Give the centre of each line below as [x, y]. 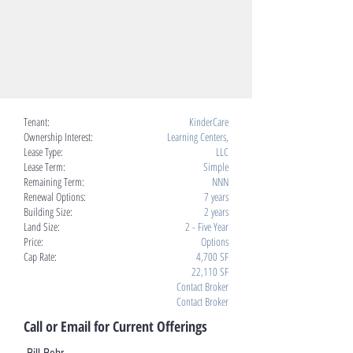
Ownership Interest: [58, 137]
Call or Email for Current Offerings [115, 326]
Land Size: [42, 227]
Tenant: [37, 122]
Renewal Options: [55, 197]
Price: [33, 242]
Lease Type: [43, 152]
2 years [216, 212]
